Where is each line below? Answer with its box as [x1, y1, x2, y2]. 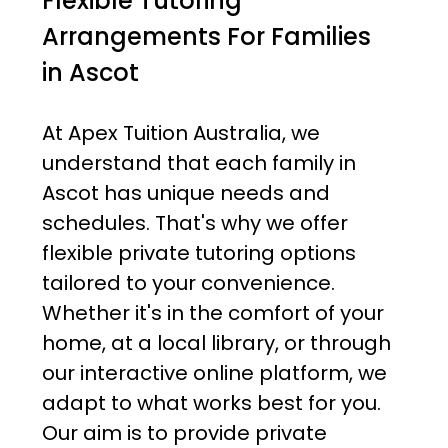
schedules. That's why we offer [41, 209, 348, 238]
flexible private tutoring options [41, 239, 356, 268]
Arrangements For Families [41, 20, 371, 54]
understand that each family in [41, 149, 356, 178]
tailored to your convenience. [41, 269, 335, 298]
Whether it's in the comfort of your [41, 299, 384, 328]
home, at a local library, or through [41, 329, 391, 358]
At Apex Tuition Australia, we [41, 119, 320, 148]
